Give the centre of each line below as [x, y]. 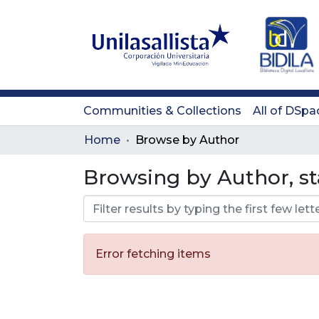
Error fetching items [153, 254]
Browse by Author [187, 140]
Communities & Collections [162, 111]
